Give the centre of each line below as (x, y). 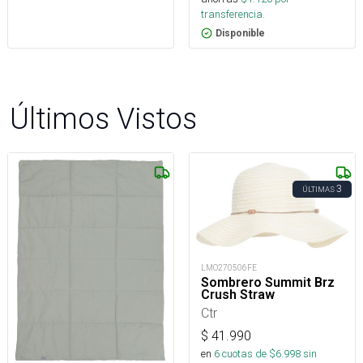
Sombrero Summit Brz (268, 282)
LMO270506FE (229, 267)
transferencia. (233, 15)
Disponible (240, 34)
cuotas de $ (248, 353)
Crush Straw (238, 294)
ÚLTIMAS (318, 190)
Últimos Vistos (103, 119)
